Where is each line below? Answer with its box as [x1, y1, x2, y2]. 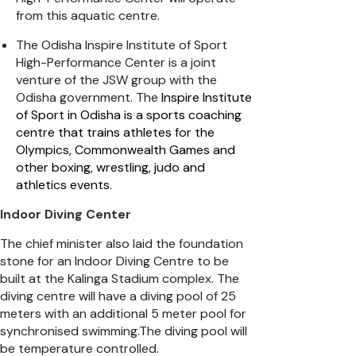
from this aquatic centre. [16, 7, 160, 25]
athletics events [16, 176, 110, 194]
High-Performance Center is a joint [16, 54, 216, 72]
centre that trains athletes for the [16, 124, 215, 141]
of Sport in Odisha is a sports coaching [16, 106, 242, 124]
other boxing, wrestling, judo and [16, 159, 205, 176]
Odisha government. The [16, 89, 161, 106]
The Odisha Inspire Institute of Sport [16, 37, 227, 54]
